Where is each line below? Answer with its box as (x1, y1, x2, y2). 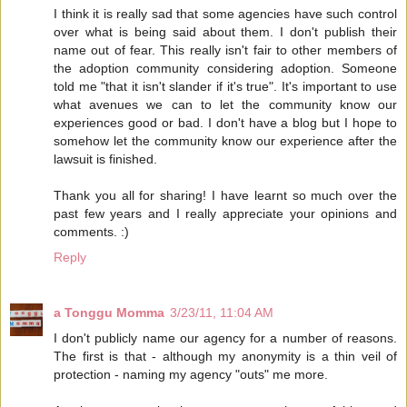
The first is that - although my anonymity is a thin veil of (54, 349, 397, 364)
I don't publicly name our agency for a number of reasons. (54, 331, 397, 346)
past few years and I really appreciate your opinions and (54, 205, 397, 221)
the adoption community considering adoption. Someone (54, 60, 397, 75)
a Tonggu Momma (54, 305, 164, 321)
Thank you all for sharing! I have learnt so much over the (54, 187, 397, 203)
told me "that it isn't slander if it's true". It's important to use (54, 78, 397, 94)
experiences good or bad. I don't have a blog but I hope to (54, 114, 397, 130)
